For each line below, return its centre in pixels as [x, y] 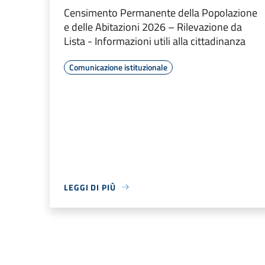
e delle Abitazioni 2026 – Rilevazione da [153, 27]
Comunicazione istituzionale [118, 67]
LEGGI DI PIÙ [90, 187]
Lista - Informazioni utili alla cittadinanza [155, 41]
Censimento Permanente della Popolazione [161, 12]
